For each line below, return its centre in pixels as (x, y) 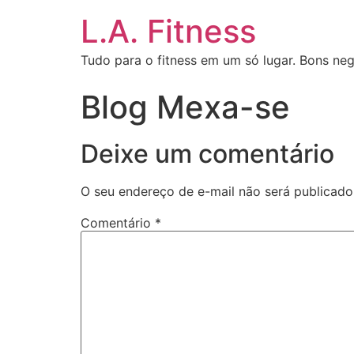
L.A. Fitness (168, 31)
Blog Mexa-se (185, 107)
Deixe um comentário (207, 154)
